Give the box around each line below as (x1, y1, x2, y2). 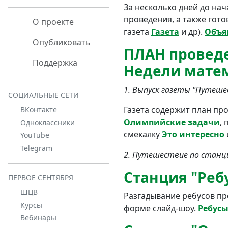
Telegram (20, 143, 52, 153)
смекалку (124, 128, 162, 140)
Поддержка (31, 57, 77, 68)
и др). (179, 25, 205, 37)
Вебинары (20, 213, 56, 222)
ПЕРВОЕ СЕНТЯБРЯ (8, 173, 73, 182)
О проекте (31, 16, 74, 27)
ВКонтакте (20, 105, 57, 115)
